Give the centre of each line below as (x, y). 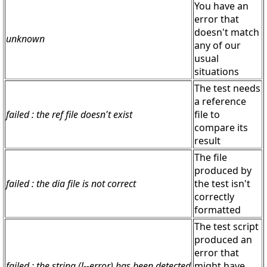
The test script (226, 227)
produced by (223, 171)
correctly (214, 197)
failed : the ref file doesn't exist (69, 115)
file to (207, 115)
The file (211, 158)
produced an (223, 240)
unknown (25, 39)
